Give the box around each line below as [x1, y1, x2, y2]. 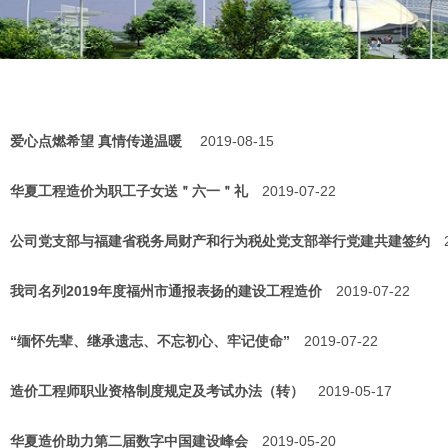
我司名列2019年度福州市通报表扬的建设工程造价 [10, 283, 322, 299]
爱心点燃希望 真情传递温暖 [10, 133, 186, 149]
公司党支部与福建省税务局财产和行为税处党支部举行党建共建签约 [10, 233, 430, 249]
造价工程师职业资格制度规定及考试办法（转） [10, 383, 304, 399]
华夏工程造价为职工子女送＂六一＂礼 [10, 183, 248, 199]
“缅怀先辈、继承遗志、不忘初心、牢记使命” [10, 333, 290, 349]
